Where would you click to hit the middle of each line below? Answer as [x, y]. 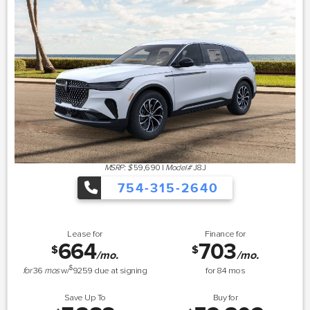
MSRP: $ [118, 167]
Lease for [85, 234]
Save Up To [85, 298]
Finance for [225, 234]
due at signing [120, 270]
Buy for [225, 298]
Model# [179, 167]
